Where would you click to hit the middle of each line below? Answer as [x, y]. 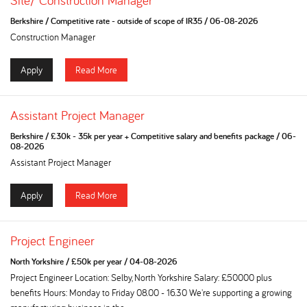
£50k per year [97, 261]
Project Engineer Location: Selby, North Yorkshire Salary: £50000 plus [141, 278]
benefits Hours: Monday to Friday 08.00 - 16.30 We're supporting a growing [151, 293]
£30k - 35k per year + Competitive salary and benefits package [162, 136]
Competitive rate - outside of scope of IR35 [126, 21]
